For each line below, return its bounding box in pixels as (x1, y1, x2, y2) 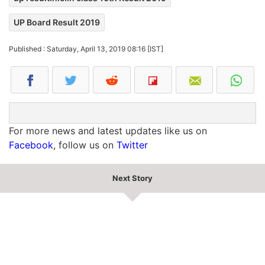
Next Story (112, 173, 153, 183)
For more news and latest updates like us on (9, 125, 207, 137)
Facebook (9, 139, 53, 151)
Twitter (117, 139, 148, 151)
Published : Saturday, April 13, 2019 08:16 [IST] (9, 44, 163, 54)
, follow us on (53, 139, 117, 151)
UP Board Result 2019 (14, 17, 100, 28)
